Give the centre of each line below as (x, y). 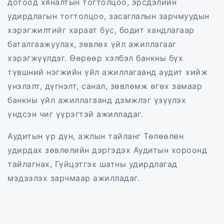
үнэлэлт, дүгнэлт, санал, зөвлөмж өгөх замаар (105, 86)
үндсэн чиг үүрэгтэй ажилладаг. (75, 114)
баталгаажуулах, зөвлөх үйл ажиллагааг (92, 44)
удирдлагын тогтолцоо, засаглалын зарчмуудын (108, 16)
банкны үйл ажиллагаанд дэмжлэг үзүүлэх (97, 100)
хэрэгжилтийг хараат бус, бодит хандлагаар (101, 30)
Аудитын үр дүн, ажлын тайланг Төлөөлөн (95, 136)
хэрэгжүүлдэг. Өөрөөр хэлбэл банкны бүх (95, 58)
